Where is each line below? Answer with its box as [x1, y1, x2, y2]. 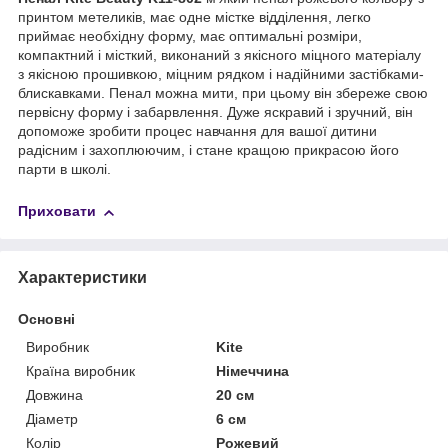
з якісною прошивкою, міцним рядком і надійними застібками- [18, 66, 424, 83]
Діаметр [26, 410, 78, 427]
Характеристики [18, 268, 147, 286]
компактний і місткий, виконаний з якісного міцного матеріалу [18, 47, 421, 64]
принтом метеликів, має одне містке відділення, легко [18, 9, 371, 26]
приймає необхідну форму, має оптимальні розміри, [18, 28, 362, 45]
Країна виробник [26, 362, 135, 379]
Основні [18, 310, 75, 327]
